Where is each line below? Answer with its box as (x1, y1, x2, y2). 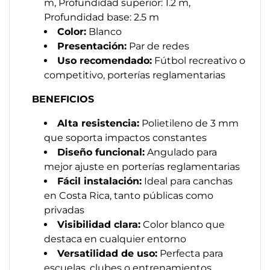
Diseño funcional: (57, 146, 145, 158)
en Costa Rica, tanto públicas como (44, 190, 213, 201)
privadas (44, 204, 84, 216)
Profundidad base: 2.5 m (44, 11, 159, 23)
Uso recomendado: (57, 55, 152, 66)
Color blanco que (140, 219, 225, 230)
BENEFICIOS (32, 93, 94, 105)
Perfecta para (157, 248, 223, 259)
